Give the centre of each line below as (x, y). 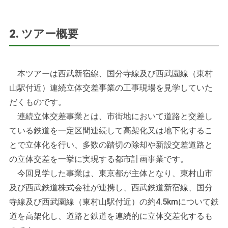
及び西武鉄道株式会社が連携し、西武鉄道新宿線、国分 (111, 188)
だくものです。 (37, 102)
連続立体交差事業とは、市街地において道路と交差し (111, 117)
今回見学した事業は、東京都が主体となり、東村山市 (111, 174)
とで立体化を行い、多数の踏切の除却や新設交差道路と (111, 145)
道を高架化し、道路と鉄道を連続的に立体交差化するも (111, 216)
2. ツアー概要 (44, 34)
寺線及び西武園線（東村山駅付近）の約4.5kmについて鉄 (114, 202)
